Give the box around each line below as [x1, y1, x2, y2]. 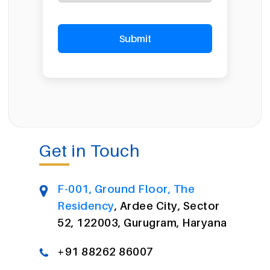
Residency [57, 199, 115, 213]
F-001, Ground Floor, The [57, 183, 195, 196]
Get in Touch [39, 140, 140, 161]
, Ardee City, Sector [114, 199, 220, 213]
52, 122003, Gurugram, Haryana [57, 216, 227, 230]
